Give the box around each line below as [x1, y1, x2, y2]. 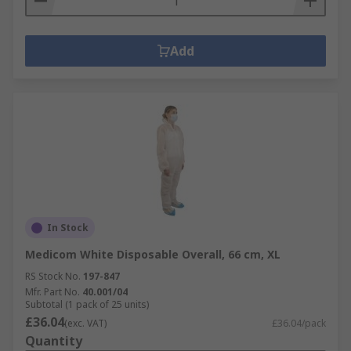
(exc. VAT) [64, 317, 107, 330]
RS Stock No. [25, 270, 81, 283]
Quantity [25, 332, 82, 349]
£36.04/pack [272, 317, 326, 330]
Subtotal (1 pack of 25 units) [25, 298, 149, 311]
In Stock [47, 221, 89, 234]
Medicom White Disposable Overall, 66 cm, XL [25, 247, 280, 262]
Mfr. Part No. [25, 285, 80, 299]
